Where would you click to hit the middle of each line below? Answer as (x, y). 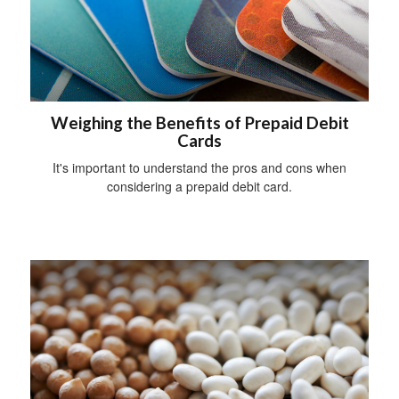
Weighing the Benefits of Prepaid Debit (199, 122)
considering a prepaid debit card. (199, 186)
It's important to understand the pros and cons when (199, 167)
